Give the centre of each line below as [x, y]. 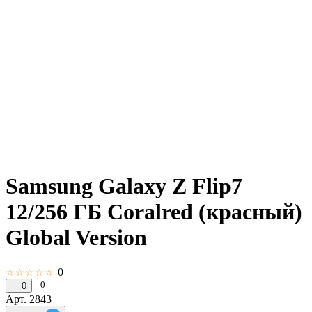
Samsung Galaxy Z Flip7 [124, 186]
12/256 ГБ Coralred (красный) [154, 212]
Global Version [76, 238]
